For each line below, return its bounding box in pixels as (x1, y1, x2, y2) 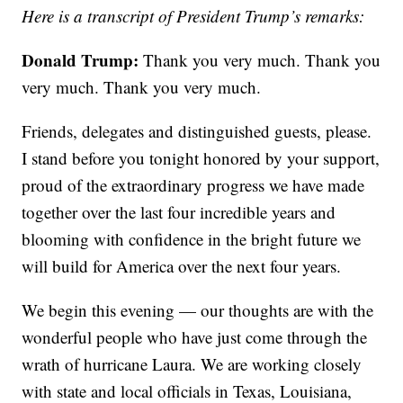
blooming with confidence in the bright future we (22, 228, 362, 251)
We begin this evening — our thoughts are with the (22, 299, 374, 322)
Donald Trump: (22, 48, 139, 73)
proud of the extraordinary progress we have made (22, 174, 365, 197)
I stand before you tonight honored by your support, (22, 147, 381, 170)
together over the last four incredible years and (22, 201, 336, 224)
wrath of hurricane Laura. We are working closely (22, 353, 363, 376)
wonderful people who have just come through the (22, 326, 368, 349)
